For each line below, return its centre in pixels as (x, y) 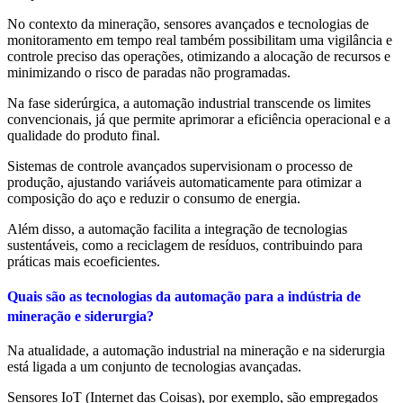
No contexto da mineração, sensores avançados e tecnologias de (188, 23)
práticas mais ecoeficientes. (84, 261)
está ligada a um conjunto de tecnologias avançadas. (154, 367)
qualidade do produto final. (84, 135)
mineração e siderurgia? (81, 317)
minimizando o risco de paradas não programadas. (149, 72)
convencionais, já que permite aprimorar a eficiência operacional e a (199, 119)
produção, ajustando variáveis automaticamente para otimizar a (184, 182)
